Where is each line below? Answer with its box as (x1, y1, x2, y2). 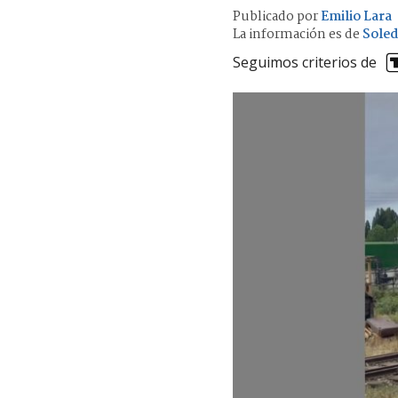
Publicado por (233, 5, 321, 28)
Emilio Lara (321, 5, 392, 28)
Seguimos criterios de (233, 52, 377, 73)
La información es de (233, 23, 360, 45)
